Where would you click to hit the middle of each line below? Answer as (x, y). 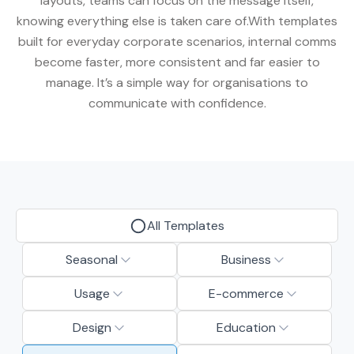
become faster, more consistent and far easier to (177, 62)
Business (247, 259)
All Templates (186, 225)
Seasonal (92, 259)
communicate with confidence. (177, 103)
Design (92, 327)
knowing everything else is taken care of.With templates (177, 21)
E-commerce (247, 293)
